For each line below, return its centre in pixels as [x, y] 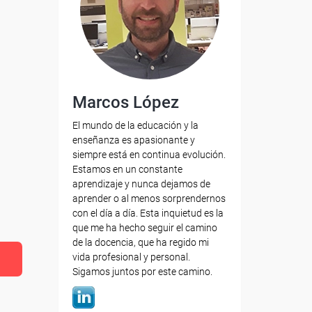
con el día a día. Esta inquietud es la [148, 213]
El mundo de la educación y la [135, 125]
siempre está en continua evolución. [149, 155]
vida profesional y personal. [131, 257]
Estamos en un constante [127, 169]
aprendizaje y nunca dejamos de [141, 184]
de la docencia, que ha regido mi [140, 242]
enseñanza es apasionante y [133, 140]
